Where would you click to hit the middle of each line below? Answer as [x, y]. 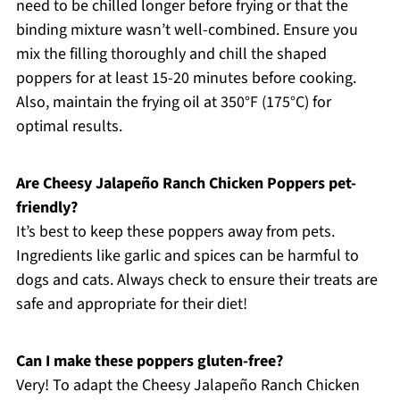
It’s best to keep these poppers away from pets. [175, 231]
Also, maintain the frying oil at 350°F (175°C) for [173, 102]
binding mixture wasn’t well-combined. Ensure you [187, 29]
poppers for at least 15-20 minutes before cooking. [186, 78]
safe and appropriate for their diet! [131, 304]
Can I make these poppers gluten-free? [149, 361]
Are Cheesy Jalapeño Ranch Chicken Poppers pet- [186, 183]
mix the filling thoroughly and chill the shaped [171, 54]
